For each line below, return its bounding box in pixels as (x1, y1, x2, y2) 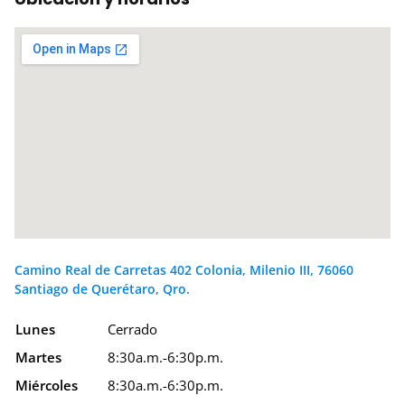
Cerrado (108, 320, 157, 339)
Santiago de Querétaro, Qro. (14, 280, 190, 298)
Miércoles (15, 376, 78, 395)
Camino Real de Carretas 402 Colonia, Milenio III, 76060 (14, 261, 353, 279)
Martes (15, 348, 61, 367)
